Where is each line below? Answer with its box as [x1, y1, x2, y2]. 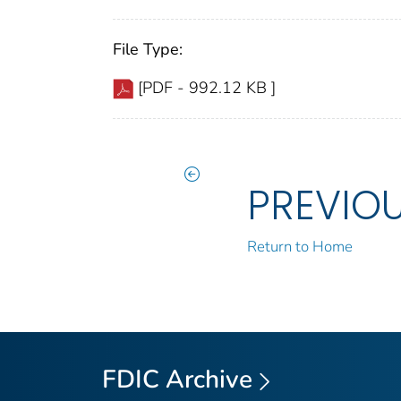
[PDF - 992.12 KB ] [138, 76, 276, 98]
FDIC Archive [102, 362, 252, 397]
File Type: [113, 38, 183, 60]
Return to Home [247, 235, 354, 257]
